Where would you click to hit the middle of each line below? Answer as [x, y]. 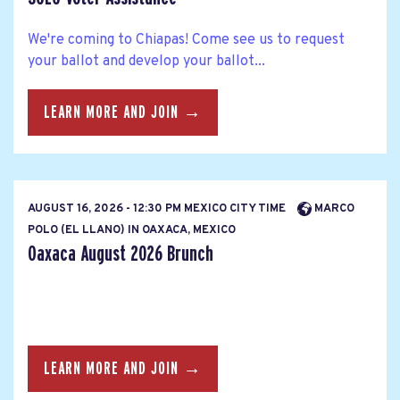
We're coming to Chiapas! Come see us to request [186, 41]
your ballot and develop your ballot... [146, 62]
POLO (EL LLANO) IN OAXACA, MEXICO [132, 230]
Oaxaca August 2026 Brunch [121, 254]
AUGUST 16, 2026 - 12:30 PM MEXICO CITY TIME [158, 208]
